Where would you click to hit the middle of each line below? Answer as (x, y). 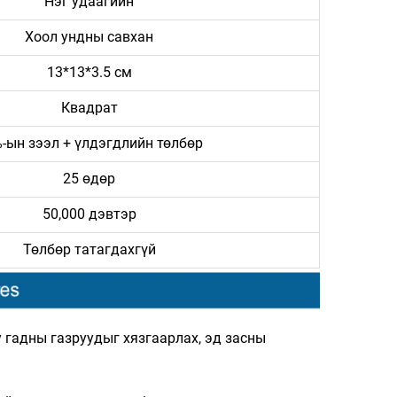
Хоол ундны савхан (89, 37)
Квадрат (89, 108)
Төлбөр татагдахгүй (89, 250)
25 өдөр (89, 179)
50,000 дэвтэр (89, 214)
